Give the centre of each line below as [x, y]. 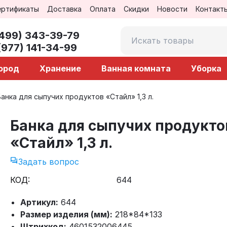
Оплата [102, 9]
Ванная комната [136, 68]
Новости [172, 9]
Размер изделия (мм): [66, 214]
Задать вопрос [49, 162]
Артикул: [39, 202]
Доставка [64, 9]
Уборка [206, 68]
